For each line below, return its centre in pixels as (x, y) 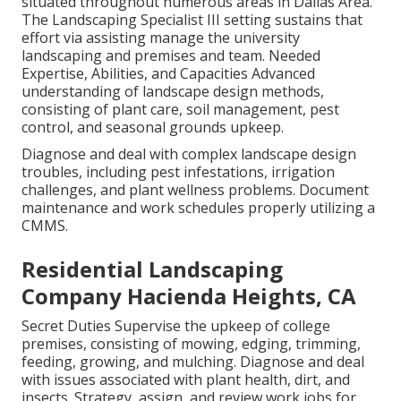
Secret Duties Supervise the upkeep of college (176, 325)
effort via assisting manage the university (161, 37)
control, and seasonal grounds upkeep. (153, 127)
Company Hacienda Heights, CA (189, 295)
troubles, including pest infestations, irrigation (178, 171)
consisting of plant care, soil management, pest (180, 109)
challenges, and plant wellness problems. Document (195, 189)
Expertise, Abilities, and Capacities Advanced (168, 73)
